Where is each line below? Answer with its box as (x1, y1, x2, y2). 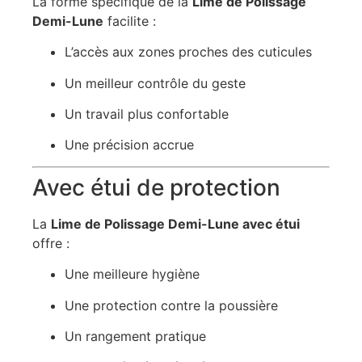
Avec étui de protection (32, 173, 280, 201)
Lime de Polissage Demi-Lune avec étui (51, 215, 300, 232)
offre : (32, 234, 69, 251)
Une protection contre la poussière (65, 297, 278, 314)
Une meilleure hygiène (65, 266, 200, 283)
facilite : (103, 12, 156, 29)
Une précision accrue (65, 137, 194, 154)
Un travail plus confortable (65, 106, 229, 123)
